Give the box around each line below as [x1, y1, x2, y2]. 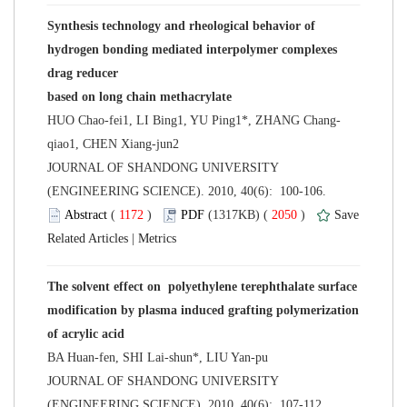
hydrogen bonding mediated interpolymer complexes [47, 42, 337, 56]
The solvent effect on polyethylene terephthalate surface [47, 279, 357, 293]
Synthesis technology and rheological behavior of [47, 18, 315, 33]
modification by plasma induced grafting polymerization [47, 303, 359, 317]
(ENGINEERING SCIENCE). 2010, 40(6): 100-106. [47, 184, 330, 198]
